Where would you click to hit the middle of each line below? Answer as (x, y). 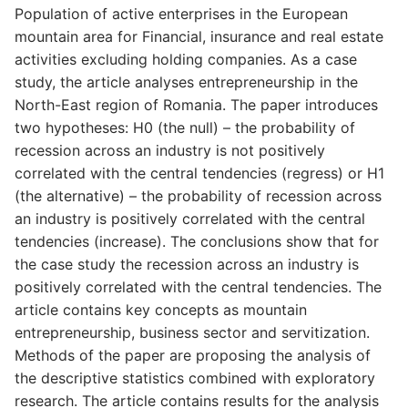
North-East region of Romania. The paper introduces (196, 104)
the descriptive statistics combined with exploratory (195, 377)
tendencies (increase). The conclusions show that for (197, 241)
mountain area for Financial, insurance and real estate (199, 36)
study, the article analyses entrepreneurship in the (186, 82)
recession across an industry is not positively (170, 150)
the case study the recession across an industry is (187, 264)
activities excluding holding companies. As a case (186, 59)
